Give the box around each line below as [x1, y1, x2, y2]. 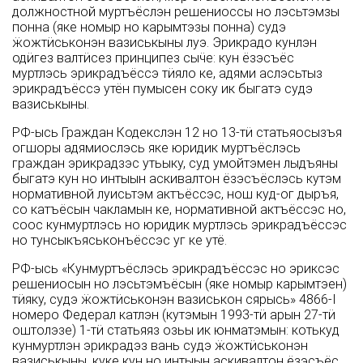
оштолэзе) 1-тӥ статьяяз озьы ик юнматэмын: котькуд [12, 322, 340, 339]
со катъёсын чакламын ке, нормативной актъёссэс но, [12, 202, 346, 218]
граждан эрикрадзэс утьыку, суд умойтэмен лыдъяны [12, 156, 338, 172]
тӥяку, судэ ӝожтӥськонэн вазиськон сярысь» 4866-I [12, 292, 336, 308]
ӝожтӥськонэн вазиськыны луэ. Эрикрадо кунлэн [12, 35, 317, 51]
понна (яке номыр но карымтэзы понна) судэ [12, 19, 286, 36]
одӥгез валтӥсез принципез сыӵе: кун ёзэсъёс [12, 50, 294, 66]
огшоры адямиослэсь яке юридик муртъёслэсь [12, 140, 301, 156]
